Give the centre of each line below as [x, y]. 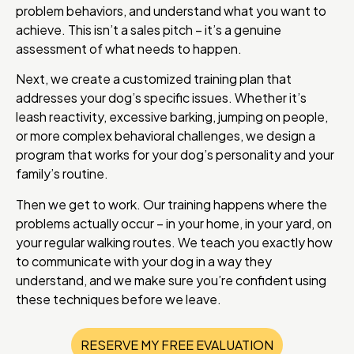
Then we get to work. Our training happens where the [171, 204]
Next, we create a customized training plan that [154, 79]
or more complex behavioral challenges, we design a [166, 136]
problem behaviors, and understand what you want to [171, 10]
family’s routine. [62, 174]
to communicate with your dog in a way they [144, 261]
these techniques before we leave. [119, 299]
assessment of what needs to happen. [129, 48]
